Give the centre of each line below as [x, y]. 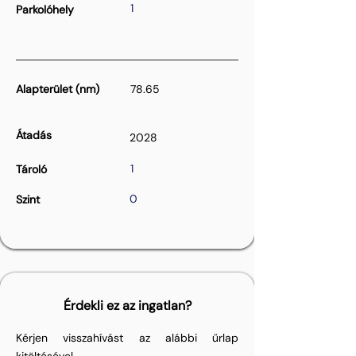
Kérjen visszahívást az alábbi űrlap [127, 338]
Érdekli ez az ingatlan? [127, 306]
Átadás [34, 135]
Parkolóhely [45, 10]
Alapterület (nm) [58, 89]
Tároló [31, 169]
